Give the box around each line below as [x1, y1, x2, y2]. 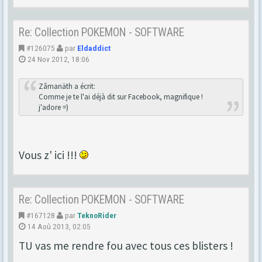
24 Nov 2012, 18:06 [26, 54, 89, 64]
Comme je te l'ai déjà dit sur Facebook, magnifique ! [38, 91, 203, 102]
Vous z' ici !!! [19, 147, 80, 162]
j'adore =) [38, 102, 68, 112]
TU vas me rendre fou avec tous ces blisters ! [19, 238, 233, 253]
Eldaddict [77, 43, 111, 53]
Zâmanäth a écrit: [38, 81, 95, 91]
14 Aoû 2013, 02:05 [26, 221, 91, 231]
